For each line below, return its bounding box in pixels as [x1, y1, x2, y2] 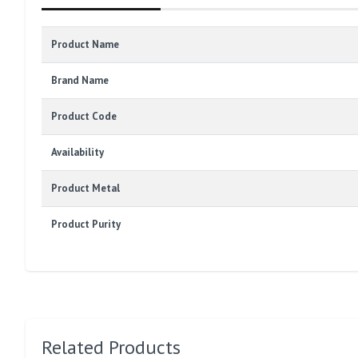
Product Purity [51, 217, 121, 232]
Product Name [51, 38, 119, 52]
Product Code [51, 109, 117, 124]
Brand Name [51, 74, 109, 88]
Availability [51, 145, 104, 160]
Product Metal [51, 181, 120, 196]
